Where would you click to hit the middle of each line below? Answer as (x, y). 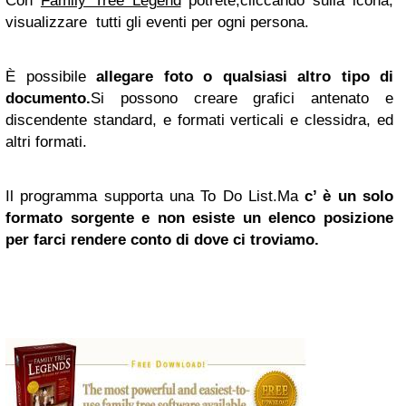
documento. (48, 98)
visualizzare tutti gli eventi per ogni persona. (157, 22)
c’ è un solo (349, 196)
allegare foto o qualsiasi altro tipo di (239, 77)
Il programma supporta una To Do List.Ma (155, 196)
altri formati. (46, 142)
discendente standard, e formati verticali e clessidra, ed (199, 120)
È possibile (46, 77)
